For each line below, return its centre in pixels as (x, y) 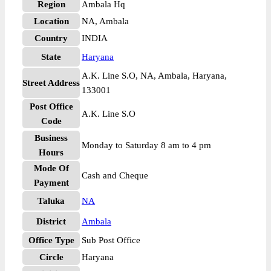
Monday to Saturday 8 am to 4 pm (146, 145)
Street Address (51, 83)
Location (51, 21)
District (51, 221)
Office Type (51, 240)
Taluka (51, 201)
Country (51, 38)
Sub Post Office (111, 240)
